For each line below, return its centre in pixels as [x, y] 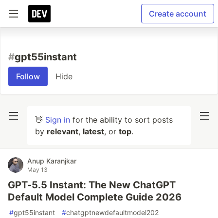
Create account [178, 14]
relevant [63, 131]
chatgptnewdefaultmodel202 [112, 212]
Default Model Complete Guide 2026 [95, 197]
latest [93, 131]
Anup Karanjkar [52, 161]
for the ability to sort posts [121, 120]
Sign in [58, 120]
